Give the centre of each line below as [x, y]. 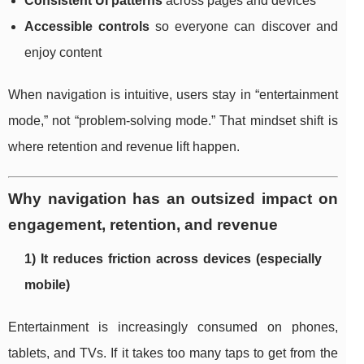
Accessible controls [87, 27]
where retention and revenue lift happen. [124, 147]
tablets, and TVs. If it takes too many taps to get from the [173, 353]
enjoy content [63, 53]
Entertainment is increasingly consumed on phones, [173, 327]
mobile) [47, 285]
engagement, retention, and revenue [143, 225]
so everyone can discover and [244, 27]
